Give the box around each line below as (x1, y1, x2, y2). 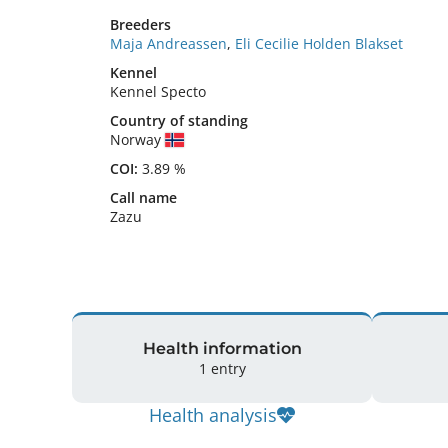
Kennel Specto (110, 82, 206, 101)
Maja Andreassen (110, 34, 227, 53)
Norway (110, 130, 165, 149)
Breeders (110, 15, 171, 34)
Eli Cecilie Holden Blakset (235, 34, 403, 53)
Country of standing (110, 111, 248, 130)
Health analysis (149, 402, 277, 427)
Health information (142, 339, 302, 358)
